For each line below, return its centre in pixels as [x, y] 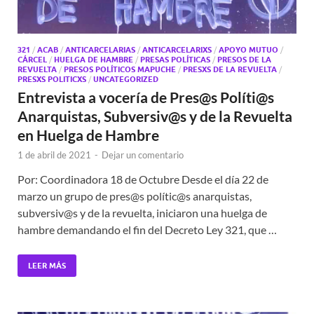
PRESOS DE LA [244, 59]
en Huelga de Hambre [88, 135]
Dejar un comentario [143, 155]
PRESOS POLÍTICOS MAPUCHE [120, 69]
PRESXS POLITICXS [52, 79]
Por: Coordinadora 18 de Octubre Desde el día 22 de [143, 179]
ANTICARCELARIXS [177, 49]
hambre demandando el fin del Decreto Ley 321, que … [147, 229]
